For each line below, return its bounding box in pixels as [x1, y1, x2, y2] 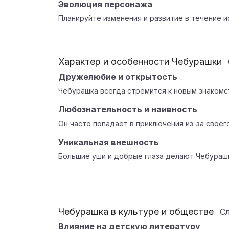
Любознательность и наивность [58, 104, 197, 114]
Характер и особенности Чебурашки [58, 56, 222, 67]
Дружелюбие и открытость [58, 72, 177, 82]
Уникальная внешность [58, 137, 159, 147]
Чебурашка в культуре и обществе [58, 206, 214, 217]
